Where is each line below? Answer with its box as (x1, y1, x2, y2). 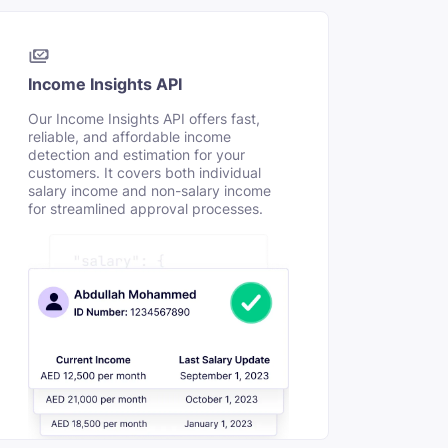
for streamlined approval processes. (27, 200, 263, 217)
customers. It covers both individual (27, 164, 261, 181)
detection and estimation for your (27, 146, 245, 163)
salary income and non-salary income (27, 182, 271, 199)
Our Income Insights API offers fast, (27, 110, 260, 127)
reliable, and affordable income (27, 128, 231, 145)
